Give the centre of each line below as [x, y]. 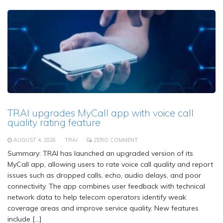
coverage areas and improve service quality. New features [103, 208]
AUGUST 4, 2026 [35, 140]
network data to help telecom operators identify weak [97, 197]
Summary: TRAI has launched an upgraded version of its [100, 154]
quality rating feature [54, 122]
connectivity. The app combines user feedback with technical [106, 186]
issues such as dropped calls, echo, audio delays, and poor [104, 175]
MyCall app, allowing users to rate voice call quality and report [110, 165]
